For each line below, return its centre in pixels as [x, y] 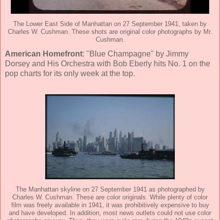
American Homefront [44, 54]
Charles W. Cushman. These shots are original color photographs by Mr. [110, 32]
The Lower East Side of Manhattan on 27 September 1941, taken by [110, 24]
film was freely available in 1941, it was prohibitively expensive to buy [110, 206]
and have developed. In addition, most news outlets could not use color [110, 213]
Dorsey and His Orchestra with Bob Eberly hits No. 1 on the [108, 64]
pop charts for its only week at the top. [70, 74]
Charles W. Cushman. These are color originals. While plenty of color [110, 198]
